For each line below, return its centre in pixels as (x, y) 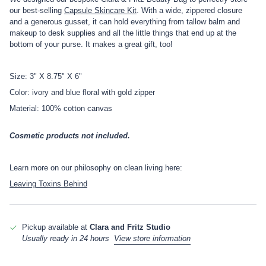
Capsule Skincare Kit (100, 10)
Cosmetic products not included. (70, 135)
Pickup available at (56, 227)
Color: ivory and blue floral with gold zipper (82, 92)
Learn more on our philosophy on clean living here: (97, 167)
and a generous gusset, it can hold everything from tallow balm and (125, 21)
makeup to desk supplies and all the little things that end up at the (123, 33)
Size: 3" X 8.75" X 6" (46, 76)
